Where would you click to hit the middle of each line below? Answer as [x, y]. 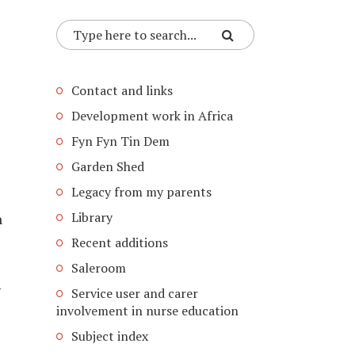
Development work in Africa [152, 116]
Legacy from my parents [141, 192]
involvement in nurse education [147, 311]
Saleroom [99, 268]
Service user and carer [135, 293]
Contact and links [122, 90]
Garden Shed [108, 166]
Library [92, 217]
